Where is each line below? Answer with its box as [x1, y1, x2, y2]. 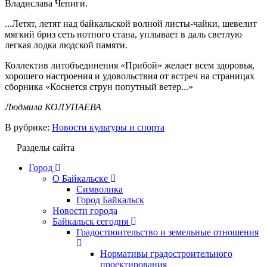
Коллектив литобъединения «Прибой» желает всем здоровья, [5, 60, 254, 70]
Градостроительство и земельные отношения [76, 226, 259, 237]
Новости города [52, 205, 117, 216]
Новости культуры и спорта [52, 122, 164, 132]
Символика [76, 184, 123, 194]
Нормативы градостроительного [100, 248, 232, 259]
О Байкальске [52, 173, 108, 184]
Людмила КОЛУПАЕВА [5, 101, 101, 112]
